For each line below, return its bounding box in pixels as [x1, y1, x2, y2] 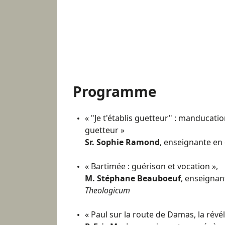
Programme [73, 81, 157, 101]
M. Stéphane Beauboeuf [85, 172, 181, 184]
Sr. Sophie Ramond [85, 136, 160, 148]
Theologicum [85, 184, 130, 196]
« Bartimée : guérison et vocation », [85, 160, 218, 172]
